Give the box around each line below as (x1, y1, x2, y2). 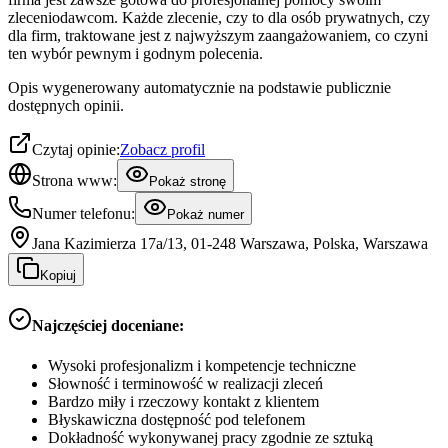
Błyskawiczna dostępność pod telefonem (48, 410, 305, 428)
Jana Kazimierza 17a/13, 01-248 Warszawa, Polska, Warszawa (32, 235, 428, 253)
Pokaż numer (167, 207, 244, 223)
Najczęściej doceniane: (32, 317, 184, 335)
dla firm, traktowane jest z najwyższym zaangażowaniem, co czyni (8, 27, 428, 45)
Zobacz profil (120, 141, 205, 159)
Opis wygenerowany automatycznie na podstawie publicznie (8, 79, 391, 97)
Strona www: (32, 172, 117, 190)
